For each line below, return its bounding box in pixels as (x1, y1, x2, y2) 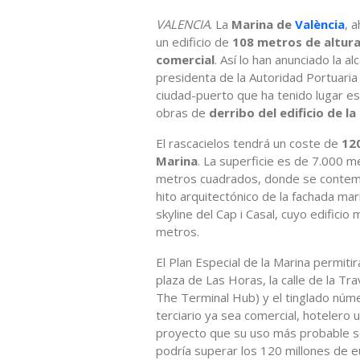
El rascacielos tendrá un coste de (156, 134, 342, 151)
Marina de (228, 15, 295, 32)
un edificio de (156, 33, 229, 50)
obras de (156, 104, 209, 121)
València (295, 15, 345, 32)
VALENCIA (156, 15, 210, 32)
